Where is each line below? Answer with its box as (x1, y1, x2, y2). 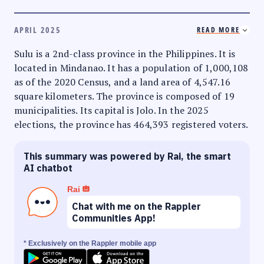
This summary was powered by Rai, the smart (24, 150, 231, 162)
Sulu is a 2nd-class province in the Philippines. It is (14, 47, 236, 60)
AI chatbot (24, 161, 72, 174)
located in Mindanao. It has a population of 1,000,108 (14, 61, 249, 74)
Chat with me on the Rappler (72, 200, 201, 212)
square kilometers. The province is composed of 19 (14, 89, 235, 103)
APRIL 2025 (14, 24, 61, 35)
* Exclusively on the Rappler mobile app (24, 239, 156, 247)
